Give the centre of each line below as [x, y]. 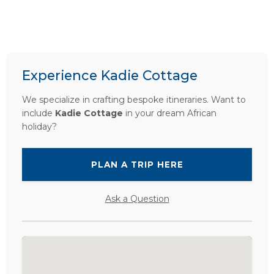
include [39, 113]
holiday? [39, 126]
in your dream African [170, 113]
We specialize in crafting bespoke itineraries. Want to [134, 99]
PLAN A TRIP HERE [137, 164]
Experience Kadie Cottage [110, 75]
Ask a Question [137, 198]
